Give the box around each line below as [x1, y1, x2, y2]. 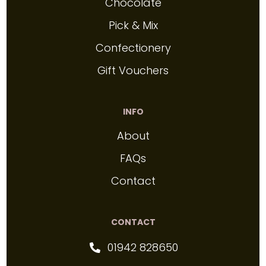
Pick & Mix [108, 18, 158, 33]
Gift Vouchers [97, 63, 169, 78]
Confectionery [95, 40, 171, 56]
